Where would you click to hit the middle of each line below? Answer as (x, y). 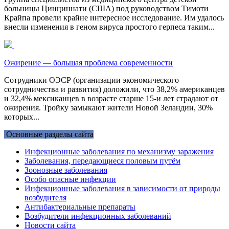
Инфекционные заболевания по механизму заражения (119, 151)
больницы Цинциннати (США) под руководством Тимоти (106, 8)
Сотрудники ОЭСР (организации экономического (91, 80)
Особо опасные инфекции (70, 179)
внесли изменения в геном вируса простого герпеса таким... (109, 27)
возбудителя (45, 197)
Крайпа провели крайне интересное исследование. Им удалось (114, 17)
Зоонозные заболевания (66, 170)
